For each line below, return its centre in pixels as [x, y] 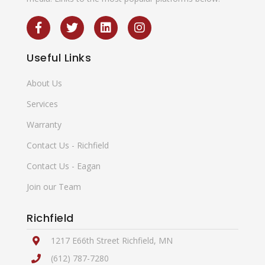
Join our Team [54, 187]
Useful [44, 58]
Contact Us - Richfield [68, 145]
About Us [44, 83]
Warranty [44, 125]
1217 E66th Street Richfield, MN [111, 240]
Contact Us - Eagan [64, 166]
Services [42, 104]
